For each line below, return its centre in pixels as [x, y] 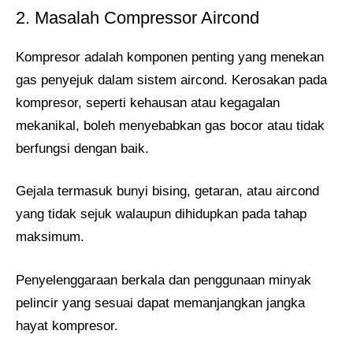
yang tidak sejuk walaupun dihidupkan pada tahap [161, 214]
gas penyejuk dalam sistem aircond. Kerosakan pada [171, 80]
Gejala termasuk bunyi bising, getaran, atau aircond [167, 191]
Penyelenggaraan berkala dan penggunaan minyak [163, 280]
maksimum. [50, 237]
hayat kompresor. [67, 325]
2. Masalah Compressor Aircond [137, 17]
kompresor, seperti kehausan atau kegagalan [148, 102]
